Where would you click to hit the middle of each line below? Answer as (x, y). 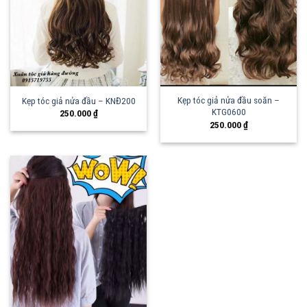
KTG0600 (229, 112)
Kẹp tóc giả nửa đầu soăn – (229, 100)
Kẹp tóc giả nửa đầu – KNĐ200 (78, 100)
